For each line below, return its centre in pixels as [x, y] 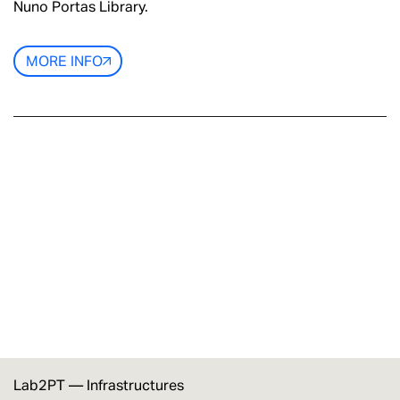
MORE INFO [64, 61]
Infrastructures [135, 385]
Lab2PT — [50, 385]
